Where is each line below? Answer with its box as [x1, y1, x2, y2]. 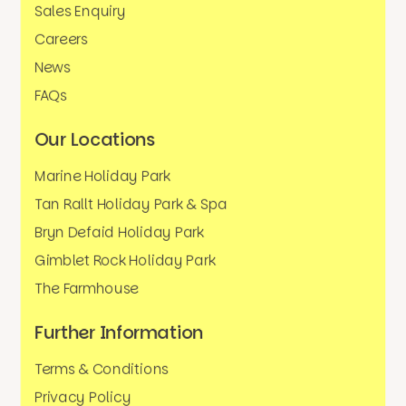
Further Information [34, 320, 203, 345]
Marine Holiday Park [34, 166, 171, 187]
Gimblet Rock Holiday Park [34, 250, 216, 271]
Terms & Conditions [34, 359, 169, 380]
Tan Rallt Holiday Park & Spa [34, 194, 228, 215]
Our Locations [34, 127, 156, 152]
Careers [34, 29, 89, 50]
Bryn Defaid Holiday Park [34, 222, 204, 243]
